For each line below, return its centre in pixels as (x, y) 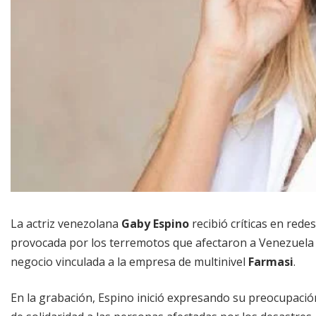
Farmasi (271, 261)
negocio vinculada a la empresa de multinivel (129, 261)
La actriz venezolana (66, 223)
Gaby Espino (155, 223)
